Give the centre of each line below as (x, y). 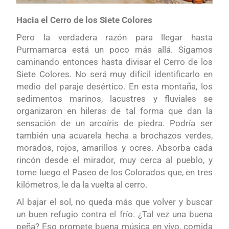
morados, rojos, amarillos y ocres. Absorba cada (114, 148)
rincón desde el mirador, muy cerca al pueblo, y (114, 160)
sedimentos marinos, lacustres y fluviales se (114, 99)
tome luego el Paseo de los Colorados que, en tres (114, 173)
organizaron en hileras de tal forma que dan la (114, 111)
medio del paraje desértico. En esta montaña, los (114, 87)
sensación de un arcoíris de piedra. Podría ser (114, 123)
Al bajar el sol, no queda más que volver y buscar (114, 202)
